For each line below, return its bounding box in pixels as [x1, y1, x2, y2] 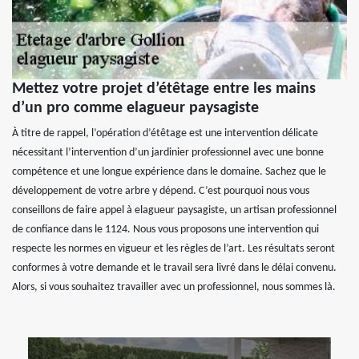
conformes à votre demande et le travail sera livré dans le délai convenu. [12, 261, 337, 274]
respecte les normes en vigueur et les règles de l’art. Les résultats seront [12, 242, 335, 255]
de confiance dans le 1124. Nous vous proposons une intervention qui [12, 223, 319, 236]
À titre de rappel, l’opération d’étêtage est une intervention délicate [12, 127, 318, 139]
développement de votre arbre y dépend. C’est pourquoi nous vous [12, 184, 309, 197]
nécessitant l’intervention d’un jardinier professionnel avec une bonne [12, 146, 324, 159]
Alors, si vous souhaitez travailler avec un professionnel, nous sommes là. [12, 280, 336, 293]
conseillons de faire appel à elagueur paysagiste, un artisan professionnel [12, 204, 337, 216]
